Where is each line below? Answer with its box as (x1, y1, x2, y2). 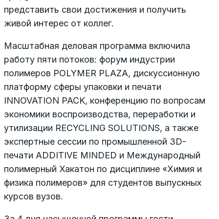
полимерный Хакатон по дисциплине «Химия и (4, 163, 202, 174)
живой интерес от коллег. (4, 18, 114, 28)
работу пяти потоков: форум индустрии (4, 54, 175, 65)
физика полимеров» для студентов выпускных (4, 177, 201, 188)
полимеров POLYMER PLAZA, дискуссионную (4, 67, 200, 78)
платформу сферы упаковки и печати (4, 81, 161, 92)
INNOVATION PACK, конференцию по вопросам (4, 95, 205, 106)
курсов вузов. (4, 191, 63, 201)
